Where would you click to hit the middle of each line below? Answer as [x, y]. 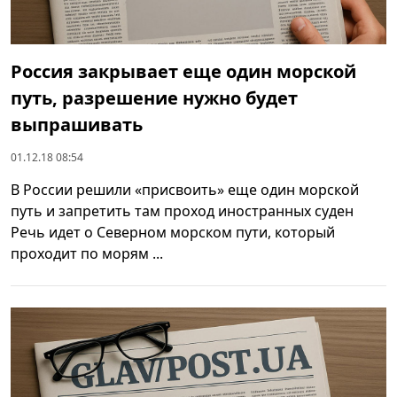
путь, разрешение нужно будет [154, 97]
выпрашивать [77, 124]
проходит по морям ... [87, 253]
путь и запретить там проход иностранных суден [182, 210]
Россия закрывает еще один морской [183, 71]
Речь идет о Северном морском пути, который [173, 232]
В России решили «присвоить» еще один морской [185, 189]
